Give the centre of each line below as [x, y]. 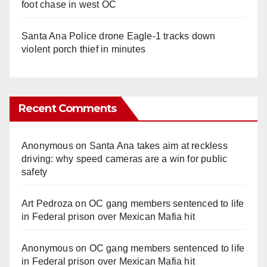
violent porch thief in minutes [83, 49]
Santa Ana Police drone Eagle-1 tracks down [119, 36]
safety [35, 172]
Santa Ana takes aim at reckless [158, 145]
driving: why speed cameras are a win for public [125, 159]
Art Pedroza [47, 203]
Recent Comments [68, 108]
